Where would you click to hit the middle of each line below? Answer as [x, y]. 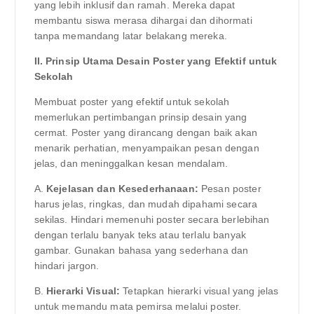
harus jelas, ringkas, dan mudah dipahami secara [146, 204]
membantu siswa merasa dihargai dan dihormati [143, 21]
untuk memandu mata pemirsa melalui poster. [138, 307]
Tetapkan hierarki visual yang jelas [199, 291]
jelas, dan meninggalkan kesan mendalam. [131, 164]
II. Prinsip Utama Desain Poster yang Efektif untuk [156, 61]
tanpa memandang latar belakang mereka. [130, 36]
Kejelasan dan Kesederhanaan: [122, 189]
